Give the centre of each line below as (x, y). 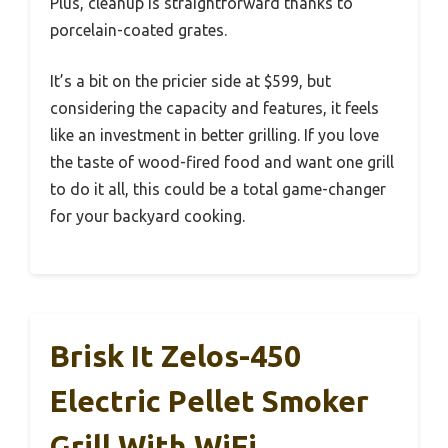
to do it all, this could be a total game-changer (218, 189)
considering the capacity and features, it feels (214, 108)
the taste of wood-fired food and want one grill (222, 162)
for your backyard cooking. (147, 216)
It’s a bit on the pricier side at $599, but (190, 81)
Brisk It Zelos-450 (175, 356)
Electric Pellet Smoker (209, 401)
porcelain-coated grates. (138, 30)
